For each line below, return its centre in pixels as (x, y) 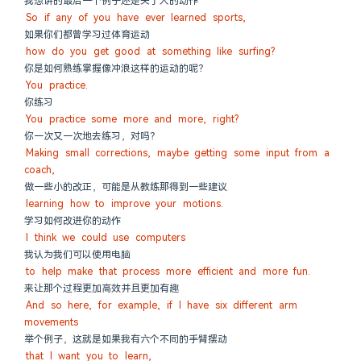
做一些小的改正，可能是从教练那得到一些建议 (126, 187)
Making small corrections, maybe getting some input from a (178, 153)
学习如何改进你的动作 (73, 221)
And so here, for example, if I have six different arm (162, 305)
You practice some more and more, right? (132, 119)
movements (51, 322)
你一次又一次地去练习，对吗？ (92, 136)
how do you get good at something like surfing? (150, 52)
